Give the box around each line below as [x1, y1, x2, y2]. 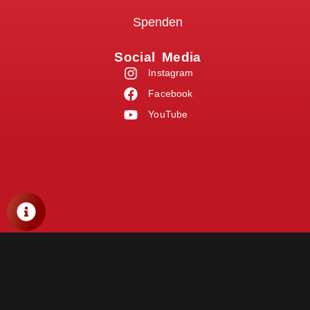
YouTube [148, 109, 188, 120]
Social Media [114, 50, 201, 65]
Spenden [133, 15, 183, 30]
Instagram [148, 67, 194, 79]
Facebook [148, 88, 193, 100]
